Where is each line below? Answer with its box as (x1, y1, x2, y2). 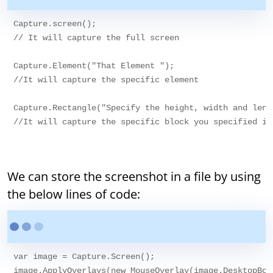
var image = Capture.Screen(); (13, 252, 155, 262)
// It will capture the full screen (13, 33, 180, 43)
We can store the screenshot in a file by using (7, 168, 261, 185)
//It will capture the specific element (13, 75, 204, 85)
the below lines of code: (7, 186, 141, 203)
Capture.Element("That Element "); (13, 61, 175, 71)
